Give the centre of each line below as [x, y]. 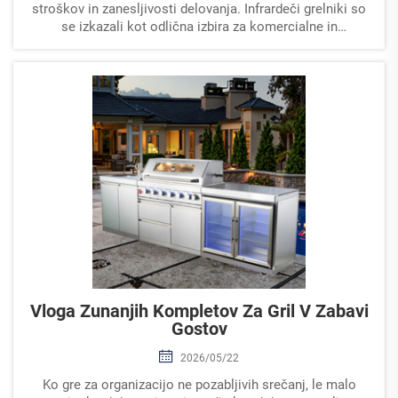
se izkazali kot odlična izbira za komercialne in [199, 26]
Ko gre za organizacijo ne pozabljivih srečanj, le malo [199, 384]
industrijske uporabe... [199, 44]
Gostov [199, 328]
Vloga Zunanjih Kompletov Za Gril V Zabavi [199, 310]
